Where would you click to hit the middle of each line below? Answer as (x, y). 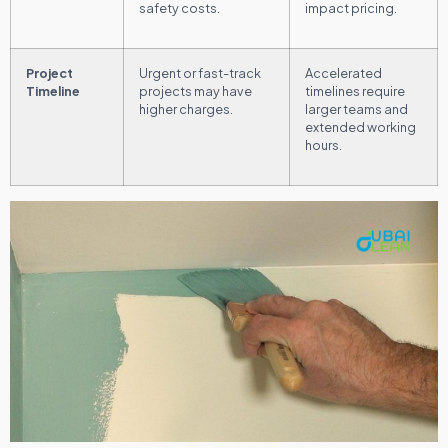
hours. (323, 144)
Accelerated (343, 72)
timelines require (355, 90)
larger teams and (356, 108)
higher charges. (186, 108)
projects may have (195, 90)
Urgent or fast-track (200, 72)
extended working (360, 126)
